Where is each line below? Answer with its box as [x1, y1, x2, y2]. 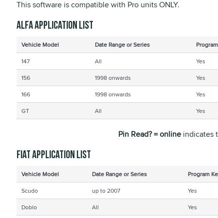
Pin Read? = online [118, 128, 181, 140]
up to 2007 [91, 186, 120, 195]
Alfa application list [16, 19, 93, 32]
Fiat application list [16, 148, 91, 162]
